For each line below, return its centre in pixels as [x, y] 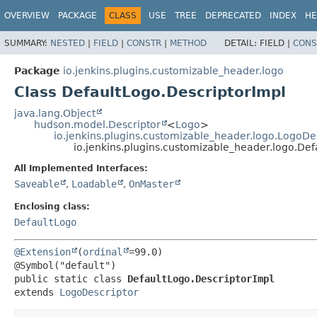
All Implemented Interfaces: [81, 168]
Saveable [37, 184]
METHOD [188, 43]
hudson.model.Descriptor [97, 124]
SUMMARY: [27, 43]
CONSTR [144, 43]
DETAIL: [242, 43]
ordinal [103, 252]
